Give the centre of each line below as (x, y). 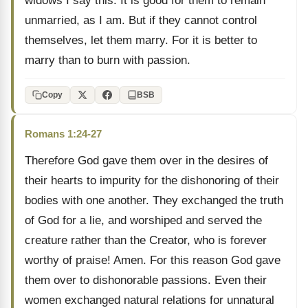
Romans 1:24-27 (63, 134)
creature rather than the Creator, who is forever (146, 240)
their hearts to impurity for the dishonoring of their (152, 180)
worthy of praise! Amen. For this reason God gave (153, 260)
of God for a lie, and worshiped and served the (143, 220)
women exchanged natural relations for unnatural (150, 300)
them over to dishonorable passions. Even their (146, 280)
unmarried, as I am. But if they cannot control (141, 20)
